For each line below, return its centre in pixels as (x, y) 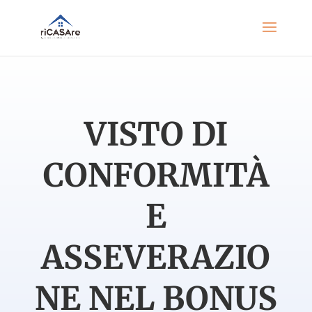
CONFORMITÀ (156, 175)
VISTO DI (156, 134)
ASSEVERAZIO (156, 258)
